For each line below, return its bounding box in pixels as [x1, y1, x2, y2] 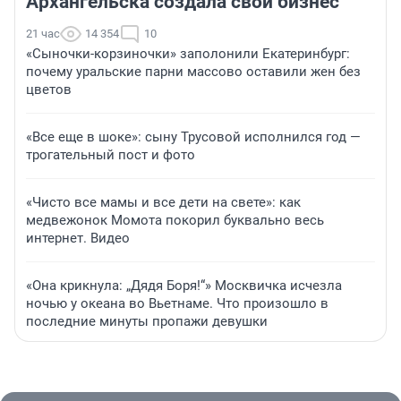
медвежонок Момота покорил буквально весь [26, 212, 324, 229]
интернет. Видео [26, 230, 130, 247]
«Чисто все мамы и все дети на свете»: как [26, 194, 301, 211]
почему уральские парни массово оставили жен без [26, 64, 361, 81]
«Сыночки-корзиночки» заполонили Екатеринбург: [26, 46, 350, 63]
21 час [26, 27, 60, 41]
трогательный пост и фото [26, 147, 195, 164]
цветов [26, 81, 72, 98]
